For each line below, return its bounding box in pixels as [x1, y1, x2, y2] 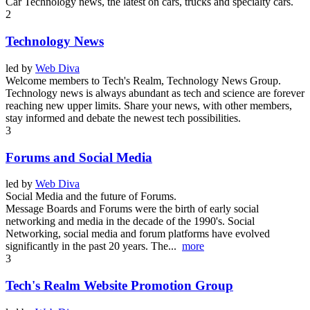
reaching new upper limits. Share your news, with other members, [6, 99, 292, 111]
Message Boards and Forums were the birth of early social [6, 203, 259, 215]
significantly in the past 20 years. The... [6, 240, 182, 253]
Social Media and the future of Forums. [6, 190, 176, 203]
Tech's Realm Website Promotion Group [6, 277, 233, 293]
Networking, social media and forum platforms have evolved [6, 228, 270, 240]
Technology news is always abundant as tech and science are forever [6, 86, 304, 99]
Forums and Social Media [6, 149, 152, 165]
